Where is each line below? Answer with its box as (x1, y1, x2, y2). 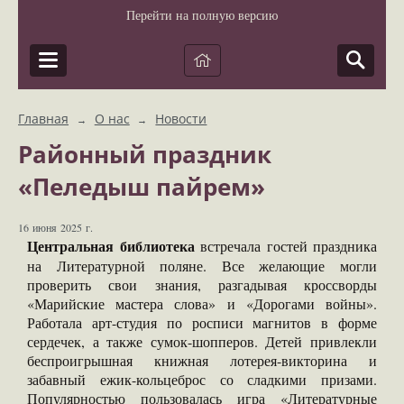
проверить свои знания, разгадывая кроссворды (27, 275, 377, 295)
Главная (18, 110, 69, 127)
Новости (155, 110, 207, 127)
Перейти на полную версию (126, 9, 278, 23)
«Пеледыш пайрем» (18, 170, 265, 203)
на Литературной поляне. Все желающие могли (27, 256, 377, 276)
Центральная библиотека (27, 235, 195, 257)
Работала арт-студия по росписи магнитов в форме (27, 313, 377, 333)
